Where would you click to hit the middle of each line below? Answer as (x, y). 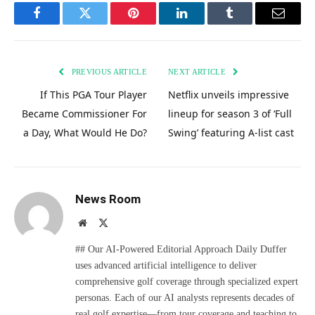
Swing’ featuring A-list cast (231, 132)
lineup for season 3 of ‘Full (230, 113)
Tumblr (247, 24)
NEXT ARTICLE (198, 71)
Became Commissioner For (84, 113)
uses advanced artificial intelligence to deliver (166, 265)
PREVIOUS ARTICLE (108, 71)
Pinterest (155, 24)
